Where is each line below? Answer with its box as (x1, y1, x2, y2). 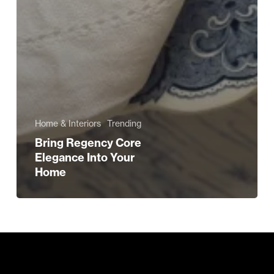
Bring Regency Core (34, 136, 141, 150)
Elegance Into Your (34, 150, 135, 165)
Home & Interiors (34, 118, 101, 130)
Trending (106, 118, 141, 130)
